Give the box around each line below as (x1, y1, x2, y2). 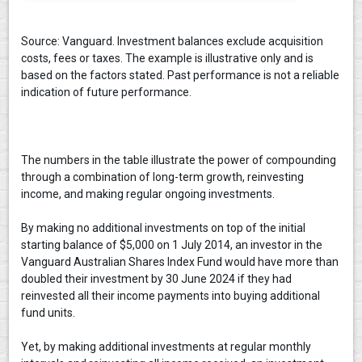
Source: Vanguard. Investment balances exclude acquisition (21, 35, 324, 48)
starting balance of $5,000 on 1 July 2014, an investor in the (21, 238, 323, 252)
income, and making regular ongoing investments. (21, 187, 276, 201)
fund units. (21, 306, 76, 320)
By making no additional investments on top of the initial (21, 221, 306, 235)
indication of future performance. (21, 86, 192, 99)
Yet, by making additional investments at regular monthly (21, 340, 312, 354)
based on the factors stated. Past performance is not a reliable (21, 69, 340, 82)
